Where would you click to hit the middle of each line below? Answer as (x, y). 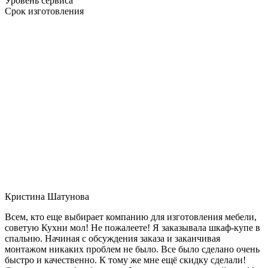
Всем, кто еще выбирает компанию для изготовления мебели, (131, 217)
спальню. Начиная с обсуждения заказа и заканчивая (112, 238)
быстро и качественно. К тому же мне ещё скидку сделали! (125, 260)
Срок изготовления (44, 11)
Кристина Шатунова (47, 196)
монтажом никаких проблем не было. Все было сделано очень (132, 249)
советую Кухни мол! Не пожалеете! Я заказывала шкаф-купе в (133, 227)
